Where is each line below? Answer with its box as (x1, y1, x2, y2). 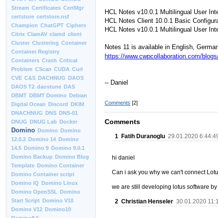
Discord (48, 101, 68, 107)
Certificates (32, 5, 61, 11)
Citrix (11, 31, 25, 37)
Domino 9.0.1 (51, 145, 85, 151)
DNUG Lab (30, 119, 57, 125)
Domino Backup (11, 154, 53, 160)
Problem (11, 66, 33, 72)
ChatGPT (40, 22, 64, 28)
